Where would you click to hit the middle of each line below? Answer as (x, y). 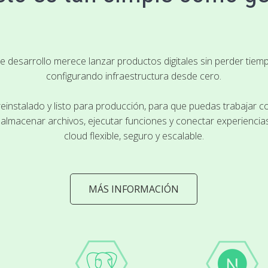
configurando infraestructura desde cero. (134, 76)
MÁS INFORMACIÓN (134, 189)
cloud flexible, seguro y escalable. (134, 136)
